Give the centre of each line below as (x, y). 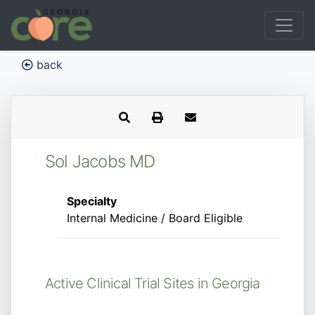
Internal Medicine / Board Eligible (155, 218)
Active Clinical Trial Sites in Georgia (153, 283)
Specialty (92, 201)
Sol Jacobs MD (100, 161)
